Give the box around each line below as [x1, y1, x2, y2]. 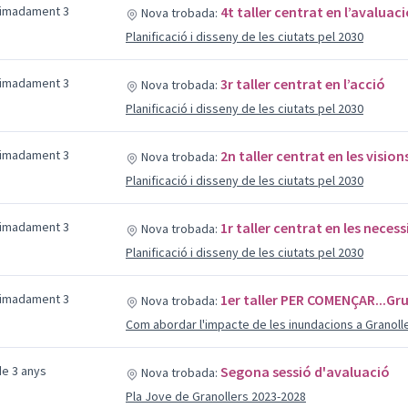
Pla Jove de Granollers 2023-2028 [125, 388, 306, 404]
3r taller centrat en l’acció [219, 75, 385, 93]
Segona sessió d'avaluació [219, 362, 390, 381]
